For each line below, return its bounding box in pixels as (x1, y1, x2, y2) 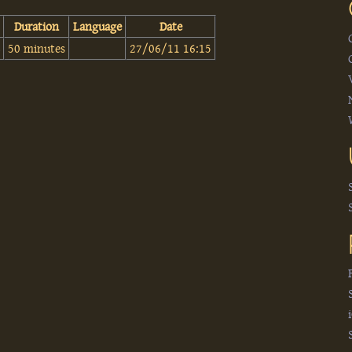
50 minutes (8, 41, 66, 56)
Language (73, 19, 123, 34)
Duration (14, 19, 60, 34)
